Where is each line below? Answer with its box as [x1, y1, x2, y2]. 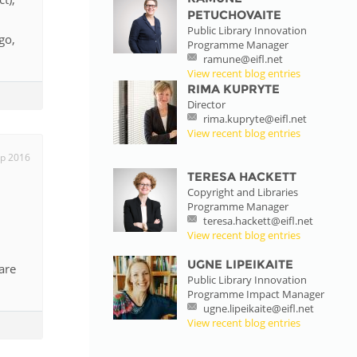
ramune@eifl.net [202, 52, 283, 66]
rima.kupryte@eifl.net [202, 112, 307, 126]
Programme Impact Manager [187, 287, 324, 301]
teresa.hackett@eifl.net [202, 214, 313, 228]
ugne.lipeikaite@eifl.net [202, 301, 314, 316]
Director [187, 97, 226, 112]
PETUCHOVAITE [187, 7, 281, 22]
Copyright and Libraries [187, 185, 298, 199]
